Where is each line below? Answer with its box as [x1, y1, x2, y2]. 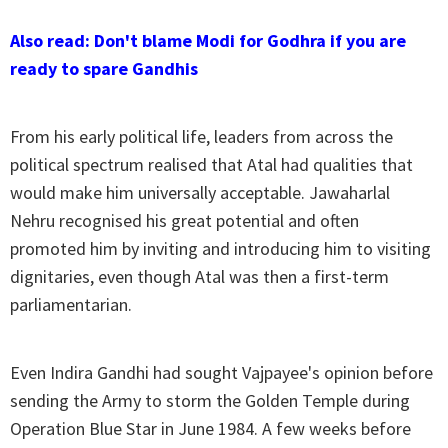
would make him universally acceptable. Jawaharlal [10, 181, 390, 205]
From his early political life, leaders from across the [10, 125, 393, 149]
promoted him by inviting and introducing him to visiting [10, 237, 431, 261]
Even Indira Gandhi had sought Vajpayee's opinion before [10, 361, 433, 385]
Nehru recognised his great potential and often [10, 209, 359, 233]
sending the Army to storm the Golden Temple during [10, 389, 410, 413]
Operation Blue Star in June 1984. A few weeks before [10, 417, 411, 441]
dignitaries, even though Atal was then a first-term [10, 265, 389, 289]
